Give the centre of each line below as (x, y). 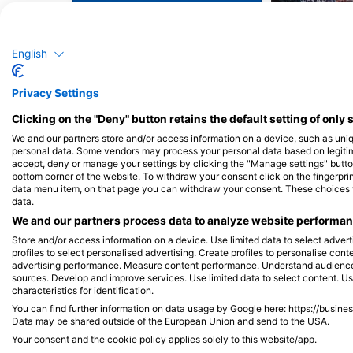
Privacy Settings (56, 93)
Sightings (175, 63)
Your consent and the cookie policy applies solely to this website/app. (164, 339)
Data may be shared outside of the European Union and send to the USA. (171, 321)
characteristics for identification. (83, 290)
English (30, 54)
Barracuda (167, 17)
